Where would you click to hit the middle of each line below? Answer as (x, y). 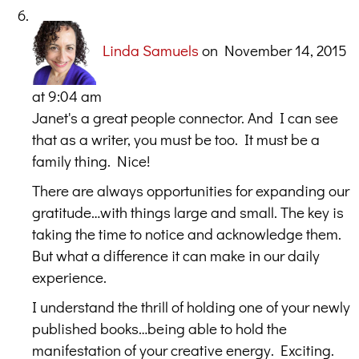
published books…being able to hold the (159, 328)
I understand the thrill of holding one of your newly (191, 306)
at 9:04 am (67, 95)
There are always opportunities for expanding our (191, 190)
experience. (69, 276)
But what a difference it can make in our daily (176, 255)
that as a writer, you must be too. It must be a (176, 139)
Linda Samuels (151, 50)
